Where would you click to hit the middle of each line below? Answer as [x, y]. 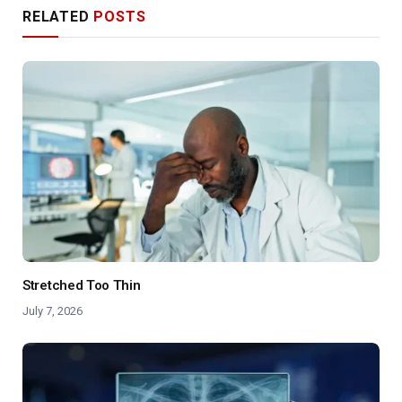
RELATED [58, 17]
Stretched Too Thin [82, 286]
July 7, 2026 [52, 311]
